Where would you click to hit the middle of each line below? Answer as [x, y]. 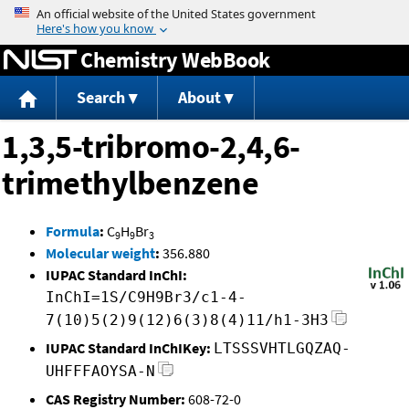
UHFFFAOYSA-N [100, 372]
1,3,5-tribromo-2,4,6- [151, 147]
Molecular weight [100, 253]
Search [100, 98]
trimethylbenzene [130, 184]
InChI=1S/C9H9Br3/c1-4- [146, 298]
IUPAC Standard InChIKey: [128, 348]
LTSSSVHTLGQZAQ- [282, 349]
